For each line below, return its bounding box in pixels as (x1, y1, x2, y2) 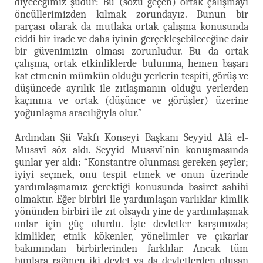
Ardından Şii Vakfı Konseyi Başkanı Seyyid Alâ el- (15, 131, 248, 144)
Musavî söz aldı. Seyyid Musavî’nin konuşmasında (15, 143, 248, 156)
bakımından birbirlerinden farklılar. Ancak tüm (15, 242, 248, 255)
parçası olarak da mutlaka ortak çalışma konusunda (15, 20, 248, 33)
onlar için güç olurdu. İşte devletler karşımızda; (15, 217, 248, 230)
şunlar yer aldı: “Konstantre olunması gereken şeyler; (15, 156, 248, 168)
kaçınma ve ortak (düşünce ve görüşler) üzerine (15, 94, 248, 107)
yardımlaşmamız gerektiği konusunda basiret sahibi (15, 180, 248, 193)
